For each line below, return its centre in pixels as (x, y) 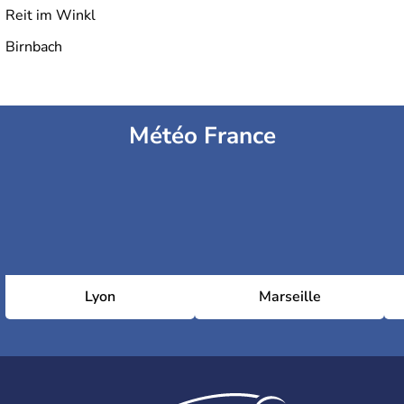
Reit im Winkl (50, 16)
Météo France (202, 136)
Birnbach (34, 47)
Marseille (289, 297)
